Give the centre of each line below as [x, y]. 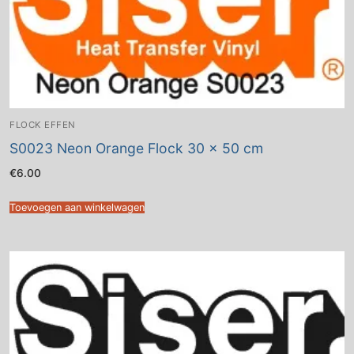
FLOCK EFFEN [43, 124]
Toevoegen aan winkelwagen [77, 208]
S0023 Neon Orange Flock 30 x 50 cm [136, 148]
